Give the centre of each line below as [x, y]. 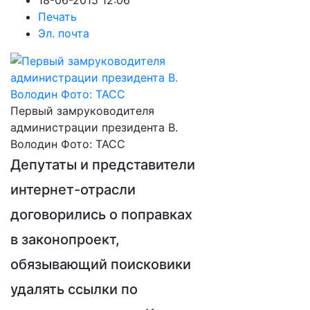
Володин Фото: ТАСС [68, 144]
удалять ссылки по [74, 289]
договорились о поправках [101, 215]
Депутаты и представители [103, 165]
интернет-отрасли [73, 190]
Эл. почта [64, 33]
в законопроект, [65, 239]
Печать [57, 17]
